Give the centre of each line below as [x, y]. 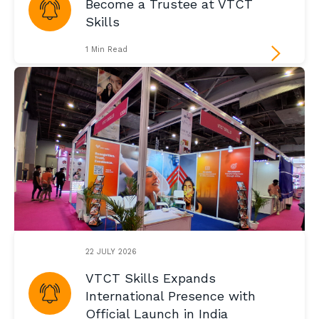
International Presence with [171, 296]
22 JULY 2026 [111, 251]
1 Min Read [106, 50]
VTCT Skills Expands [151, 278]
